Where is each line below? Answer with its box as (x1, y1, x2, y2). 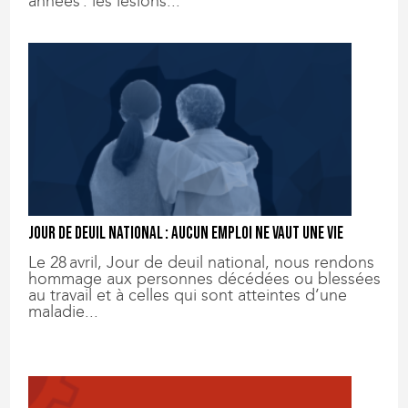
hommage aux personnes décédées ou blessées (28, 268, 382, 289)
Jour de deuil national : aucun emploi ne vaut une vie (28, 222, 344, 244)
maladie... (28, 301, 99, 321)
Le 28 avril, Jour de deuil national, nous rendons (28, 251, 375, 272)
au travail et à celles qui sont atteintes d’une (28, 284, 348, 305)
